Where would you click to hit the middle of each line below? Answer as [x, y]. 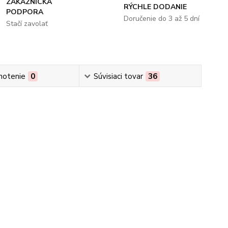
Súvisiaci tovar [119, 76]
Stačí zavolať [27, 24]
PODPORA [25, 12]
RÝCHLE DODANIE [155, 7]
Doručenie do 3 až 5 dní [161, 19]
